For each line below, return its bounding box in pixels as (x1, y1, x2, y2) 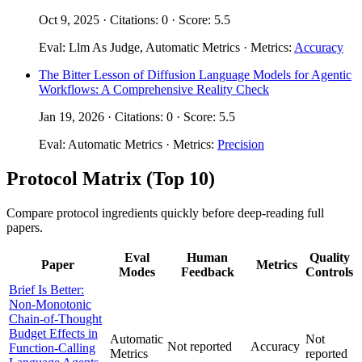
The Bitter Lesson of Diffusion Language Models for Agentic (39, 68, 351, 82)
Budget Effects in (9, 326, 98, 340)
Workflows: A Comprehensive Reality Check (39, 82, 269, 97)
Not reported (167, 339, 232, 353)
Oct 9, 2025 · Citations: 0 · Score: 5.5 (39, 13, 230, 27)
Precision (217, 137, 264, 152)
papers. (6, 220, 43, 234)
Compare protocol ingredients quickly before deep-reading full (6, 205, 324, 220)
